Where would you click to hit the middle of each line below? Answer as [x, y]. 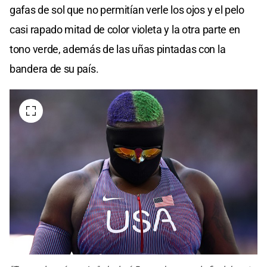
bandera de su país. [54, 69]
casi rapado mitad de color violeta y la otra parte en [125, 29]
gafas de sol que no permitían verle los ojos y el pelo [127, 10]
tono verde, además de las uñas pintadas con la [118, 49]
